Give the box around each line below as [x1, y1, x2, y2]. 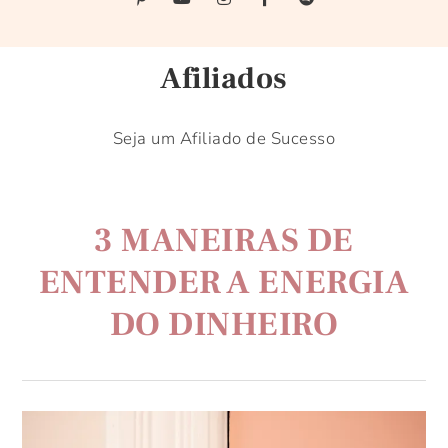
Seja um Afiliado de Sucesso [112, 126, 336, 150]
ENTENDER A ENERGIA [38, 260, 410, 304]
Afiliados [160, 58, 288, 98]
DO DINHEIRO [109, 302, 339, 346]
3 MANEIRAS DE [94, 218, 354, 262]
